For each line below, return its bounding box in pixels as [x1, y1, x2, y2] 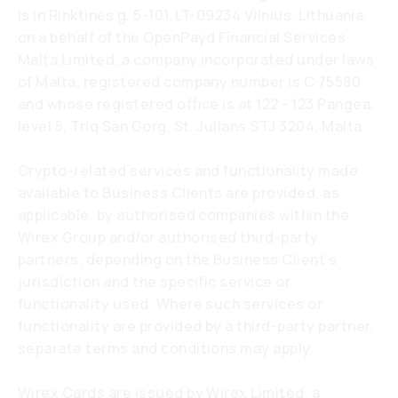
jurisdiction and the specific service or [18, 272, 291, 291]
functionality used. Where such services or [18, 294, 323, 314]
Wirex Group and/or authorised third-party [18, 227, 319, 247]
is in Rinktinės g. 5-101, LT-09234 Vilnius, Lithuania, [18, 5, 368, 25]
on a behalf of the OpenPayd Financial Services [18, 28, 346, 47]
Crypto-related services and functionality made [18, 161, 359, 180]
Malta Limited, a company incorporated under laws [18, 50, 375, 69]
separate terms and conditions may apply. [18, 338, 314, 358]
